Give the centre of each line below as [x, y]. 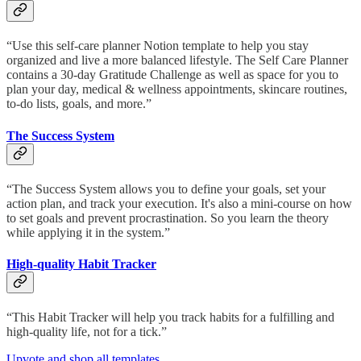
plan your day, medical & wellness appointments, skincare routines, [177, 89]
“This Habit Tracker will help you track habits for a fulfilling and [170, 317]
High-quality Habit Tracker [81, 264]
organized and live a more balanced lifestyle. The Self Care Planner [177, 60]
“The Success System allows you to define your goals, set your [166, 189]
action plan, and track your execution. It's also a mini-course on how [179, 203]
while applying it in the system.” [88, 232]
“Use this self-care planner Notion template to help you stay [158, 46]
